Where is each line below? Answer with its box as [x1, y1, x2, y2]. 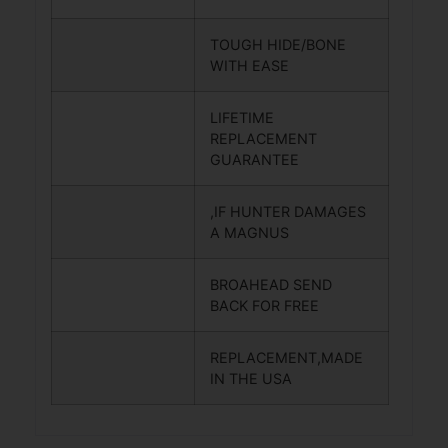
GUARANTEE [210, 151, 299, 169]
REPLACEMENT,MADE [210, 349, 363, 367]
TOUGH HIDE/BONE [210, 36, 346, 54]
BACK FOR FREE [210, 297, 319, 315]
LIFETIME [210, 109, 274, 127]
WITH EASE [210, 57, 289, 75]
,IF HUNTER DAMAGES [210, 203, 366, 221]
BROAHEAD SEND [210, 276, 332, 294]
